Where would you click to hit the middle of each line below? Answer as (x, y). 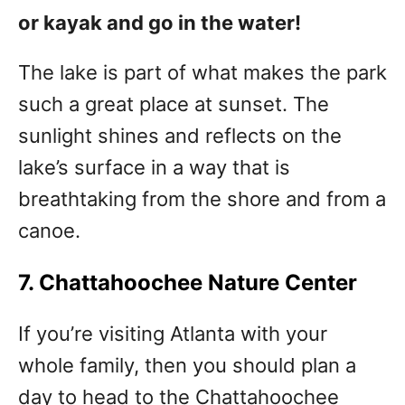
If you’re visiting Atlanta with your (173, 334)
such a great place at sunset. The (174, 104)
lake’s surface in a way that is (154, 168)
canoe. (49, 231)
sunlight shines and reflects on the (180, 136)
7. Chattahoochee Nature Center (188, 283)
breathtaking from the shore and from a (202, 199)
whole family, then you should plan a (187, 366)
